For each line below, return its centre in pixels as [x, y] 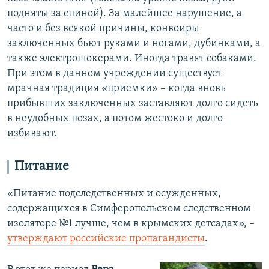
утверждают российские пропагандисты [106, 239]
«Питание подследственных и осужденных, [114, 194]
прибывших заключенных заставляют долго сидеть [133, 104]
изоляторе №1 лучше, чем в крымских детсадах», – [131, 224]
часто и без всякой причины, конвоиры [103, 29]
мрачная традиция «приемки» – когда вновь [116, 89]
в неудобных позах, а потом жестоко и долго [115, 119]
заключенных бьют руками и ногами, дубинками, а [134, 44]
